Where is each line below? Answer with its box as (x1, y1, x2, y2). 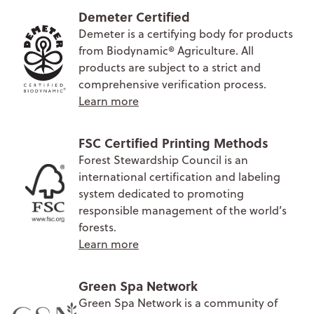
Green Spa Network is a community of (78, 294, 278, 310)
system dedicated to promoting (78, 185, 244, 201)
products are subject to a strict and (78, 59, 261, 75)
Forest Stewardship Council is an (78, 151, 248, 168)
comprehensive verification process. (78, 76, 266, 92)
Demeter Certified (78, 7, 190, 26)
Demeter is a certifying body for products (78, 25, 293, 41)
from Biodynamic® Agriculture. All (78, 42, 254, 58)
